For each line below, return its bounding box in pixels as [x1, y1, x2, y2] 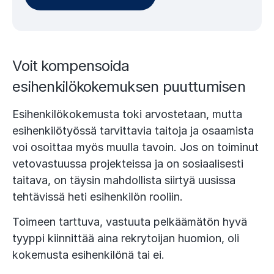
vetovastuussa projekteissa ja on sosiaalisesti [12, 157, 243, 171]
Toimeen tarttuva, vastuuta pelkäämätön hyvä [12, 215, 247, 229]
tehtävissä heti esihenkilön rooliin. [12, 190, 183, 204]
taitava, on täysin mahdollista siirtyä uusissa [12, 174, 235, 187]
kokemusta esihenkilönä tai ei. [12, 248, 165, 262]
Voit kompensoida [12, 57, 130, 75]
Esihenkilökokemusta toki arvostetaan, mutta [12, 108, 242, 121]
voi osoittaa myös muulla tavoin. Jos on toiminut [12, 141, 259, 154]
